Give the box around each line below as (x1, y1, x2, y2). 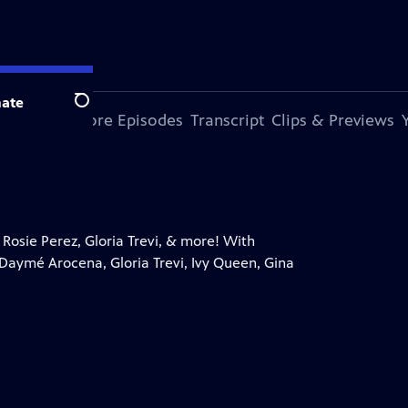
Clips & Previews (271, 110, 394, 130)
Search (74, 101, 118, 119)
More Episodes (74, 110, 183, 130)
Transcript (190, 110, 264, 130)
